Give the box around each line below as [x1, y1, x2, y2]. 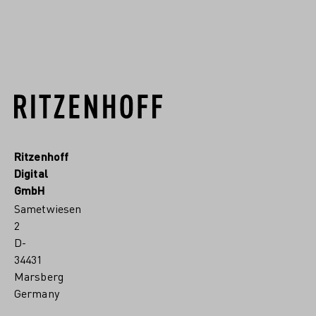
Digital [14, 166, 48, 180]
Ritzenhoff [14, 149, 68, 163]
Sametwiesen [14, 201, 82, 216]
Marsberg [14, 269, 63, 284]
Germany [14, 286, 59, 300]
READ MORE [78, 6, 138, 20]
